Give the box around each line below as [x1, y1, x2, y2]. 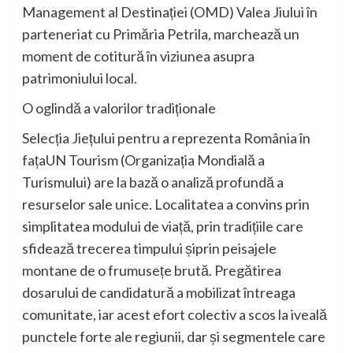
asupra [212, 46, 255, 65]
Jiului [272, 2, 304, 20]
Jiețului [71, 128, 115, 147]
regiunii [134, 327, 181, 345]
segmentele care [219, 327, 325, 345]
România [243, 128, 297, 147]
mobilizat [185, 283, 243, 301]
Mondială [196, 150, 255, 169]
